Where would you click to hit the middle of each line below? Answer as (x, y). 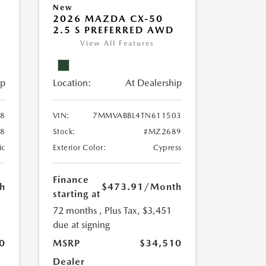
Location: (72, 83)
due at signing (81, 225)
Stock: (64, 132)
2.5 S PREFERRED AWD (113, 30)
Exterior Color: (79, 148)
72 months (75, 211)
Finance (71, 180)
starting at (76, 194)
